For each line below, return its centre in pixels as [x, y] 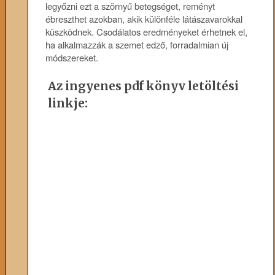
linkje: [68, 103]
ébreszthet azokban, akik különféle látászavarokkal [144, 18]
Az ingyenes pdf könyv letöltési [144, 86]
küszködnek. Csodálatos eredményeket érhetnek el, [147, 31]
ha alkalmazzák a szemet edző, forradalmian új [137, 44]
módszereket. [72, 57]
